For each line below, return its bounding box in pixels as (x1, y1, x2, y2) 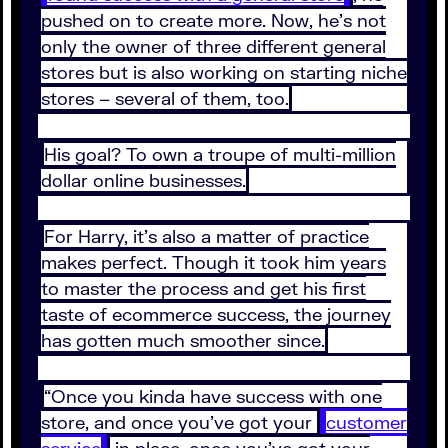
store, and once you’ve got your (41, 411, 317, 434)
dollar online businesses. (41, 169, 246, 192)
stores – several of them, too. (41, 87, 289, 110)
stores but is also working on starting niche (41, 61, 407, 84)
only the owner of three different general (41, 35, 386, 58)
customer (326, 411, 407, 434)
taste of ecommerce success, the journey (41, 303, 391, 326)
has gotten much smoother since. (41, 329, 325, 352)
